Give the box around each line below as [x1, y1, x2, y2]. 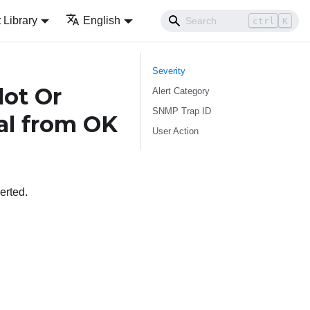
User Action [152, 126, 199, 136]
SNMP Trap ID [152, 106, 211, 116]
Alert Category [152, 86, 210, 96]
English [83, 15, 121, 26]
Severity [152, 66, 185, 76]
